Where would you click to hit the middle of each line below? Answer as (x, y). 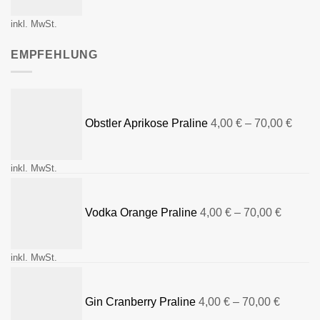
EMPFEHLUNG (54, 54)
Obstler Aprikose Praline (146, 124)
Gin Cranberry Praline (140, 302)
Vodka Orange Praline (141, 213)
